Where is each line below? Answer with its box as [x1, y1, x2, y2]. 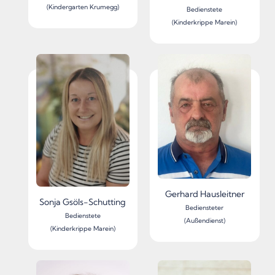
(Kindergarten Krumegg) [46, 3, 119, 12]
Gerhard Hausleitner [165, 188, 244, 199]
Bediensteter [185, 203, 224, 212]
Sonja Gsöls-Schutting [39, 196, 126, 208]
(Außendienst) [184, 216, 225, 225]
